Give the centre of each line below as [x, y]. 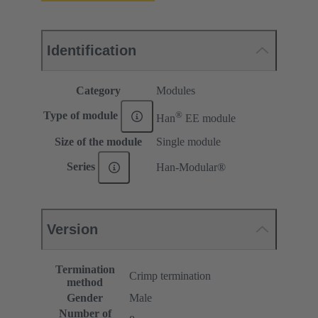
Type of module [82, 115]
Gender [85, 298]
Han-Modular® [191, 168]
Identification [92, 51]
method [85, 283]
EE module [209, 118]
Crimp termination [170, 276]
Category [98, 91]
